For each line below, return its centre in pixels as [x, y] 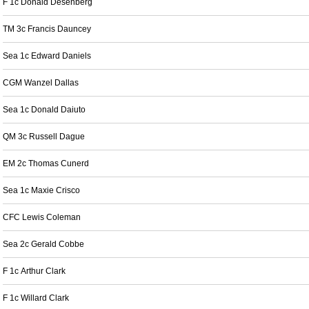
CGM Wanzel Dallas [41, 83]
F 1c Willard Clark [36, 298]
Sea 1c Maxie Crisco [41, 190]
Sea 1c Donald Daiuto [44, 110]
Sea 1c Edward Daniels [47, 56]
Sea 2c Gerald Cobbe [43, 244]
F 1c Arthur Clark [34, 271]
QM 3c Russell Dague [44, 137]
